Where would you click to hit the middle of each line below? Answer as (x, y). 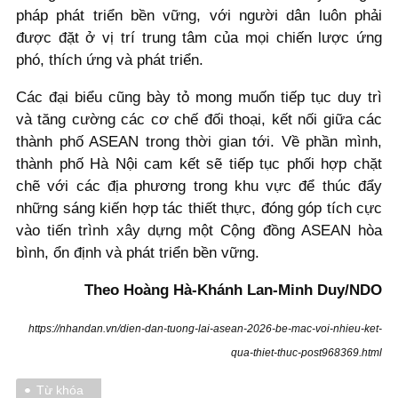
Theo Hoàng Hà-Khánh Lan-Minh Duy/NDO (233, 290)
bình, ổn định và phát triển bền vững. (138, 252)
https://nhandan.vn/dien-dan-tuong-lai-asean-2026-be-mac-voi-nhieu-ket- (205, 328)
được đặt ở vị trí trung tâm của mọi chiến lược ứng (199, 38)
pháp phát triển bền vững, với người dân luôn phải (199, 16)
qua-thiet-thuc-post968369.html (306, 352)
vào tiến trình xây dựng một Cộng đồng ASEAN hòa (199, 230)
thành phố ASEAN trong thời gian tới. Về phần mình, (199, 141)
